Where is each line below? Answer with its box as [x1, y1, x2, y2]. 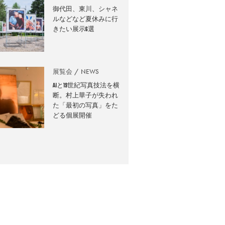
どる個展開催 [53, 111, 92, 121]
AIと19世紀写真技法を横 [53, 81, 120, 91]
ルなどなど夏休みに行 [53, 15, 119, 25]
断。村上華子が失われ [53, 91, 119, 101]
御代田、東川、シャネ [53, 5, 119, 15]
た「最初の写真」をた [53, 101, 119, 111]
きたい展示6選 [53, 25, 95, 35]
